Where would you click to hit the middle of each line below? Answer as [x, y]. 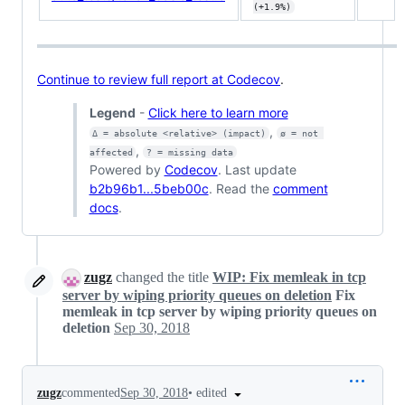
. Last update [257, 169]
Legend [112, 112]
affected [111, 152]
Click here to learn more [218, 112]
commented [91, 393]
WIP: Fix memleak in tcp [289, 277]
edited [213, 392]
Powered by [127, 169]
